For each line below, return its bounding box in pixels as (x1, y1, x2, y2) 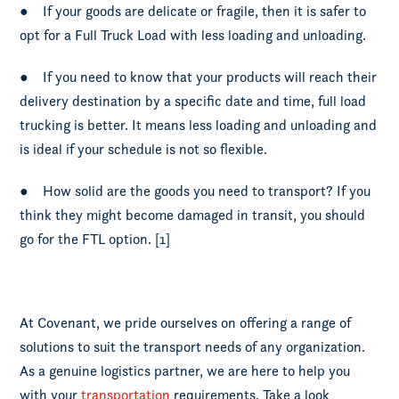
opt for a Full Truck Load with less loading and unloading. (20, 27, 367, 44)
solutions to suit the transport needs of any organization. (20, 338, 366, 355)
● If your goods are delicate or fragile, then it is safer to (20, 3, 367, 20)
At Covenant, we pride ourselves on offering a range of (20, 314, 352, 331)
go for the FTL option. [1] (20, 231, 175, 248)
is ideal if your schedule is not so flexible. (20, 141, 268, 158)
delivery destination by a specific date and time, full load (20, 93, 367, 110)
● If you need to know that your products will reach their (20, 69, 378, 85)
